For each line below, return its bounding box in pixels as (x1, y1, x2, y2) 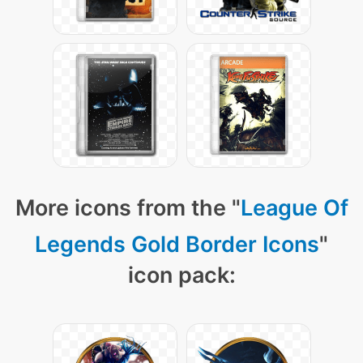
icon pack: (127, 262, 236, 289)
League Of (240, 194, 348, 222)
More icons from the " (15, 194, 241, 222)
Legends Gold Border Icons (35, 231, 319, 258)
